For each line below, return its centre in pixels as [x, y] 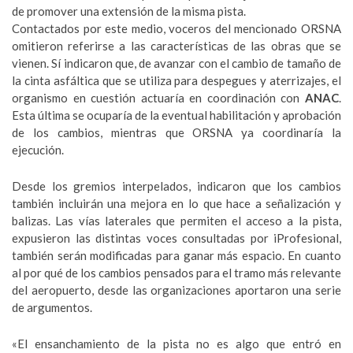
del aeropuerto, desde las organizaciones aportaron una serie [176, 290]
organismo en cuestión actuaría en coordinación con [158, 98]
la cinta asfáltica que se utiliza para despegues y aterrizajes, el [176, 80]
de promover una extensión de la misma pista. [129, 11]
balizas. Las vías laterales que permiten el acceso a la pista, [176, 221]
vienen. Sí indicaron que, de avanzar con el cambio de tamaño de [176, 63]
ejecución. [38, 150]
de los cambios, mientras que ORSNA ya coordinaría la [176, 132]
